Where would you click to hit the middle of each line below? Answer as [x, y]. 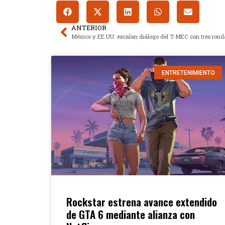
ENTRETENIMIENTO [188, 73]
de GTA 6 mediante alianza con [131, 214]
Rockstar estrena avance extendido [142, 202]
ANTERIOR [89, 28]
